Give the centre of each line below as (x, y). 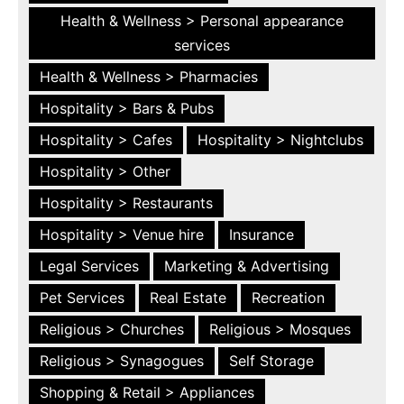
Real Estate (188, 297)
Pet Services (82, 297)
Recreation (288, 297)
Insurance (262, 234)
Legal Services (89, 266)
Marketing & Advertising (247, 266)
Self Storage (271, 360)
